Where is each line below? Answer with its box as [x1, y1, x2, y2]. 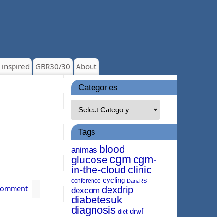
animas [71, 145, 97, 155]
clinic [128, 164, 152, 176]
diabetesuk [71, 194, 122, 206]
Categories [78, 83, 118, 92]
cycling [103, 176, 125, 184]
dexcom [71, 186, 100, 195]
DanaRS [127, 178, 147, 184]
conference [71, 177, 101, 184]
